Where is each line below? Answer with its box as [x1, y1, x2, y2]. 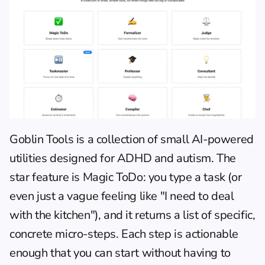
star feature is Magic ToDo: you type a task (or [9, 169, 242, 185]
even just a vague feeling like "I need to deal [9, 188, 234, 204]
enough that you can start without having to [9, 244, 231, 261]
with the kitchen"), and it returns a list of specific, [9, 206, 256, 223]
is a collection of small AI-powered [73, 131, 254, 147]
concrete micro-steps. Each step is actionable [9, 225, 239, 242]
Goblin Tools [9, 131, 74, 147]
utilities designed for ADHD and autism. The [9, 150, 236, 166]
